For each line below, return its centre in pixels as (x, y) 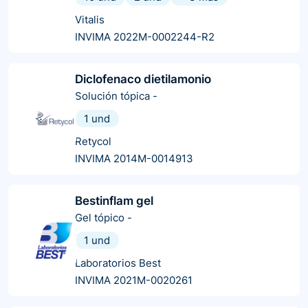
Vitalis (90, 19)
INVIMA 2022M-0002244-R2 (145, 36)
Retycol (93, 141)
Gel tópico (100, 217)
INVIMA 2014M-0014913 (134, 158)
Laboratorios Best (118, 263)
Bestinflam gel (114, 200)
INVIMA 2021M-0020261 (134, 280)
